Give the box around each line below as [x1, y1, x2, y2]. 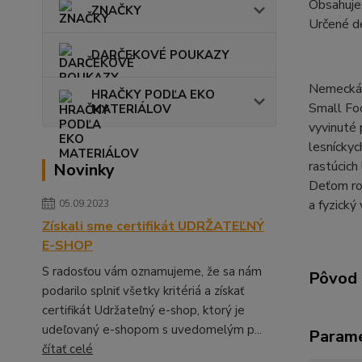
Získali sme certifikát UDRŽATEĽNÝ [42, 217, 264, 235]
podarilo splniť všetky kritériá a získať [42, 282, 244, 299]
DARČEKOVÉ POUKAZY [91, 46, 229, 63]
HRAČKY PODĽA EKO [91, 86, 215, 103]
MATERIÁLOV [91, 100, 171, 117]
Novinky [53, 158, 115, 181]
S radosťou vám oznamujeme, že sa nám [42, 263, 262, 280]
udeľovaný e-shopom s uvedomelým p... [42, 321, 262, 338]
